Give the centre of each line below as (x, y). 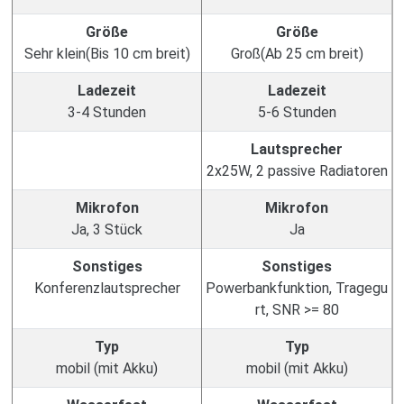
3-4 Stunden (107, 112)
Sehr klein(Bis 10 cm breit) (107, 54)
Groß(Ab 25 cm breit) (297, 54)
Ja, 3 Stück (107, 230)
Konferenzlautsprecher (107, 288)
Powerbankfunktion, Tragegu (297, 288)
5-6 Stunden (297, 112)
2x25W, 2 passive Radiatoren (297, 171)
